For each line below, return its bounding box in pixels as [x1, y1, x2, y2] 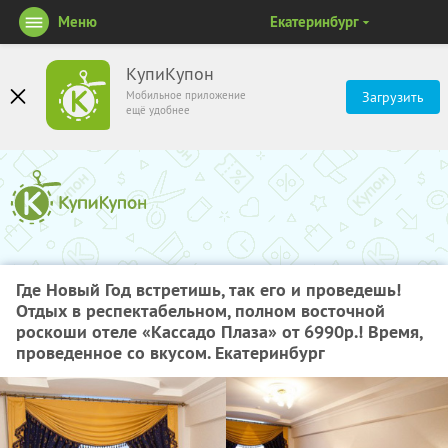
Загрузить [362, 88, 424, 106]
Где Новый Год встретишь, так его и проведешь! [16, 278, 401, 301]
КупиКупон [126, 63, 214, 85]
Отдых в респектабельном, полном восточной [16, 299, 385, 322]
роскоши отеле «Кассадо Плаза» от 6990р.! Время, [16, 320, 422, 343]
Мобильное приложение [126, 88, 246, 102]
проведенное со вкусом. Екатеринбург [16, 341, 325, 364]
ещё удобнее [126, 103, 190, 117]
